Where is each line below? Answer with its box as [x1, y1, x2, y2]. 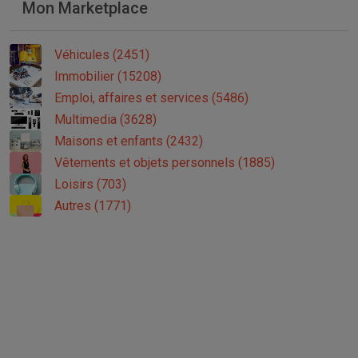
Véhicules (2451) [54, 46, 149, 62]
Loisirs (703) [54, 176, 126, 192]
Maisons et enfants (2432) [54, 133, 203, 149]
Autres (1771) [54, 197, 131, 213]
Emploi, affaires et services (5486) [54, 89, 249, 105]
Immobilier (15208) [54, 68, 161, 84]
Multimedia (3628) [54, 111, 157, 127]
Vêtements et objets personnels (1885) [54, 154, 275, 170]
